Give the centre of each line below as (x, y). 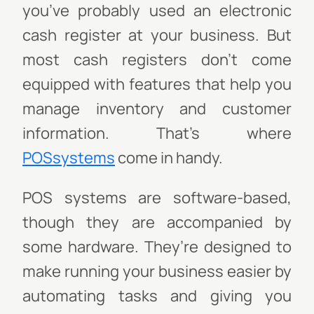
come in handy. (169, 158)
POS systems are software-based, (157, 198)
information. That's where (157, 133)
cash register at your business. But (157, 35)
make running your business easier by (157, 271)
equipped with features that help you (157, 84)
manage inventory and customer (157, 109)
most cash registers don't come (157, 60)
